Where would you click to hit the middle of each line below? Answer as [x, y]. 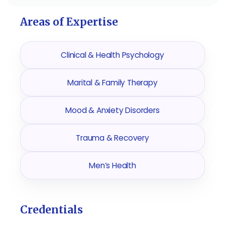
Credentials [51, 210]
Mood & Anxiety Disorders [113, 110]
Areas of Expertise [69, 22]
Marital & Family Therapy [113, 83]
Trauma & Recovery [113, 138]
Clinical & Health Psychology [113, 55]
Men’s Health [113, 165]
